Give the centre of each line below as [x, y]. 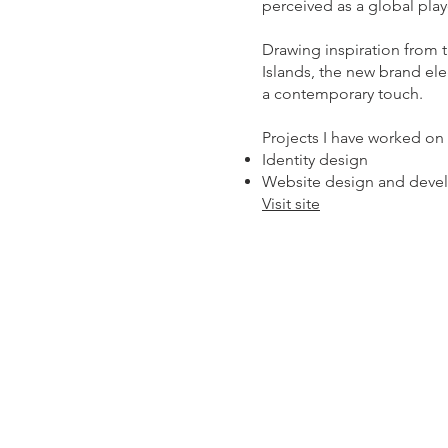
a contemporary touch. [344, 93]
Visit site [291, 203]
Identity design [315, 159]
